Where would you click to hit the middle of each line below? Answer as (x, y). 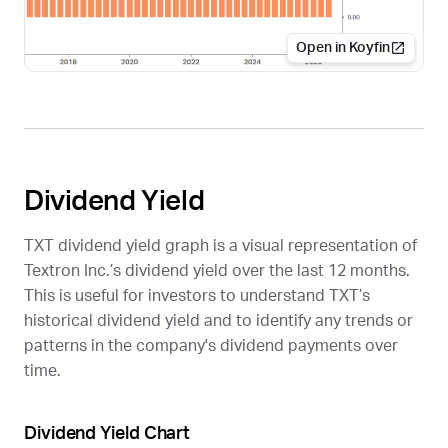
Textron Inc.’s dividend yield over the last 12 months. (217, 270)
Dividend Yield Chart (107, 433)
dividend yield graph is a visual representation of (235, 245)
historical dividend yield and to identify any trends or (218, 320)
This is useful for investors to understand (176, 295)
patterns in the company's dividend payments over (211, 345)
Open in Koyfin (343, 47)
